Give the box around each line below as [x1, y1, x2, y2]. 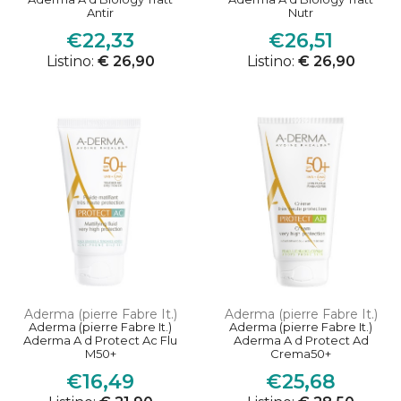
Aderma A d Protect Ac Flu [23, 333, 177, 348]
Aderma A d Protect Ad [233, 333, 369, 348]
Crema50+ [270, 346, 331, 362]
